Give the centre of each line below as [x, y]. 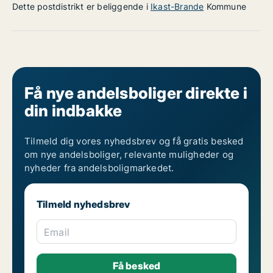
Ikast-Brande [177, 6]
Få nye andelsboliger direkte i [136, 93]
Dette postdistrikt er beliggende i [81, 6]
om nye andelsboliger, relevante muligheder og [129, 154]
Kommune [225, 6]
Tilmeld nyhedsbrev [83, 204]
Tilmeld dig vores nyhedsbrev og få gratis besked [134, 141]
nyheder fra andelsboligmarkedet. [99, 168]
